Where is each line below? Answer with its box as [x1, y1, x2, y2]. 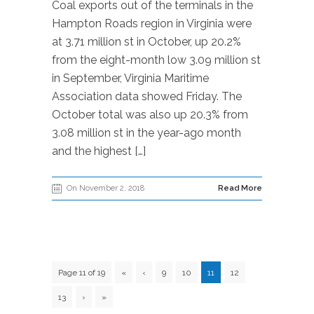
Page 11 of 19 [58, 268, 105, 278]
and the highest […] [52, 144, 146, 158]
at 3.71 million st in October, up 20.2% [52, 35, 241, 48]
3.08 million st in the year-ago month [52, 126, 241, 139]
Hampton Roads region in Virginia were [52, 17, 252, 30]
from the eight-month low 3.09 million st [52, 53, 261, 67]
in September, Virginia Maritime [52, 71, 209, 85]
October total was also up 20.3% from [52, 108, 248, 121]
